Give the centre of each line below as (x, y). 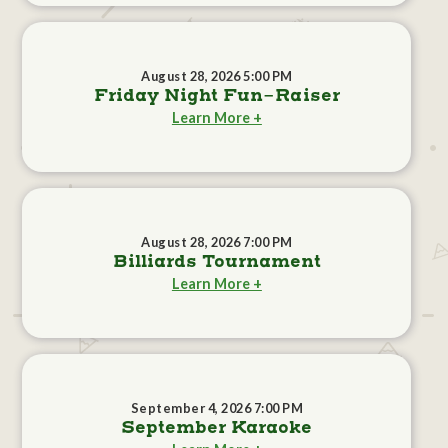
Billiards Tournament (216, 262)
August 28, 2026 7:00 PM (217, 242)
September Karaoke (217, 428)
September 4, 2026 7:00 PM (217, 408)
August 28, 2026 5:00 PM (217, 76)
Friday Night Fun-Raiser (216, 96)
